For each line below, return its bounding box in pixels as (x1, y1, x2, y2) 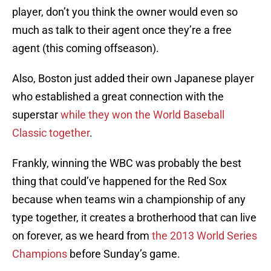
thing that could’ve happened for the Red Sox (12, 175, 227, 188)
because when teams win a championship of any (12, 193, 246, 206)
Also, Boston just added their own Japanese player (12, 72, 254, 85)
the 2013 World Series (149, 229, 257, 243)
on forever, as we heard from (12, 229, 149, 243)
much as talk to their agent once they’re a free (12, 24, 232, 37)
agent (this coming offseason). (12, 42, 159, 55)
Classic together (12, 126, 90, 140)
